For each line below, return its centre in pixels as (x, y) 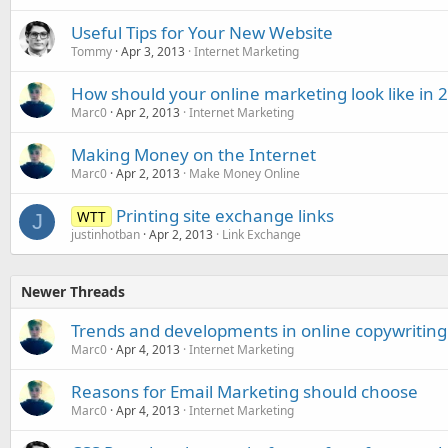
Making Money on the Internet (193, 154)
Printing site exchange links (224, 215)
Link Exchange (261, 234)
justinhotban (105, 234)
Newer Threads (73, 291)
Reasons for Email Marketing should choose (244, 391)
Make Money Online (244, 173)
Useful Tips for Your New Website (202, 32)
